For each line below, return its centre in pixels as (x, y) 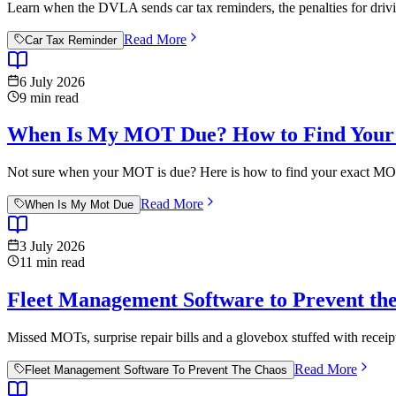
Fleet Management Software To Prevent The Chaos (156, 370)
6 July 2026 (52, 81)
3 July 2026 (52, 247)
